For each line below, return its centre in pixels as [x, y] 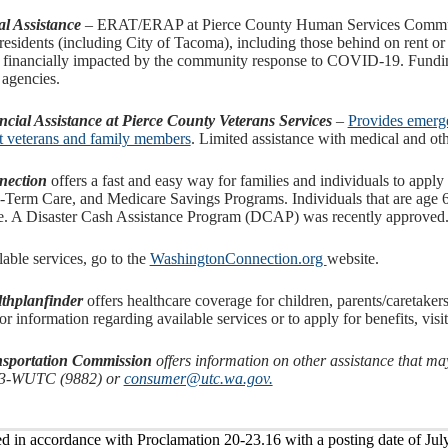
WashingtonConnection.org [238, 259]
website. [352, 259]
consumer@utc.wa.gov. [198, 379]
